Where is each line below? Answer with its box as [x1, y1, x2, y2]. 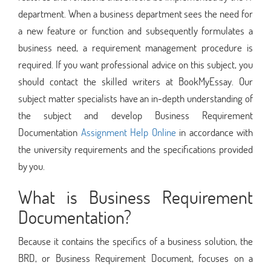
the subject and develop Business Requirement [18, 108, 253, 122]
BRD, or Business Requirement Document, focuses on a [18, 250, 253, 265]
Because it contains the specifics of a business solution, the [18, 233, 253, 248]
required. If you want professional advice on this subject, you [18, 57, 253, 71]
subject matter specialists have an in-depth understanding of [18, 91, 253, 105]
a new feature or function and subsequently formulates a [18, 23, 253, 38]
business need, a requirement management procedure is [18, 40, 253, 54]
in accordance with [175, 125, 253, 139]
